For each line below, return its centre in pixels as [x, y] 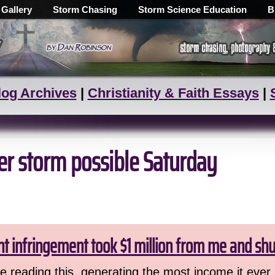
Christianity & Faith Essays [173, 93]
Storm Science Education [192, 10]
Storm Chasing [85, 10]
